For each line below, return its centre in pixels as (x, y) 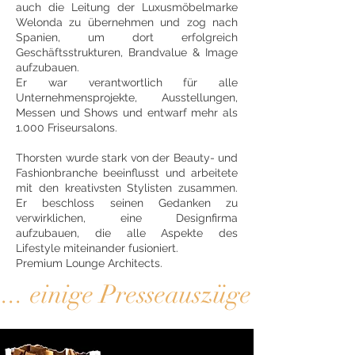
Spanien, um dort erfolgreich (127, 37)
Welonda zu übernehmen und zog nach (127, 22)
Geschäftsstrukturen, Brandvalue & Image (127, 52)
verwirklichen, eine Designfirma (127, 218)
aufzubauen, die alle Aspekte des (127, 233)
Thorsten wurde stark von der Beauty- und (127, 158)
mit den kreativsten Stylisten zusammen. (127, 188)
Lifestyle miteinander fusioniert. (97, 248)
